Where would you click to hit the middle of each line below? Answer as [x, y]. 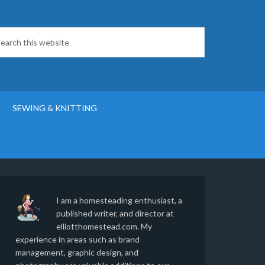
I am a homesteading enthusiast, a [119, 200]
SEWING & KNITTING [55, 108]
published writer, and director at [115, 213]
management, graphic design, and [77, 252]
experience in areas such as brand [77, 239]
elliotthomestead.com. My [104, 226]
